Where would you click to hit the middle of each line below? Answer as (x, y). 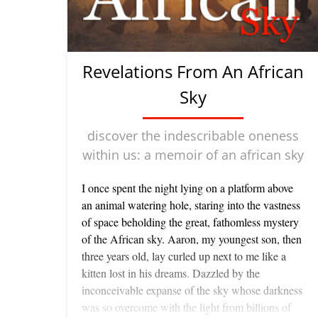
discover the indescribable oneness (193, 136)
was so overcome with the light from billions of (186, 307)
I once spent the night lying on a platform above (187, 188)
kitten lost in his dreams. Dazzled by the (171, 273)
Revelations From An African (193, 72)
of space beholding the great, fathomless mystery (190, 222)
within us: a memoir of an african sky (193, 155)
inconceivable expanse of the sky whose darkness (192, 290)
